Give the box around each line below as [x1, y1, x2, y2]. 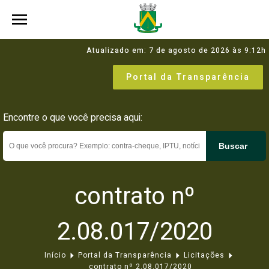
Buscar [219, 141, 247, 151]
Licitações [184, 250, 225, 261]
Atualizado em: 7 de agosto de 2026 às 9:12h [86, 45, 266, 56]
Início [44, 250, 66, 261]
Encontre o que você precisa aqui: [3, 110, 142, 125]
